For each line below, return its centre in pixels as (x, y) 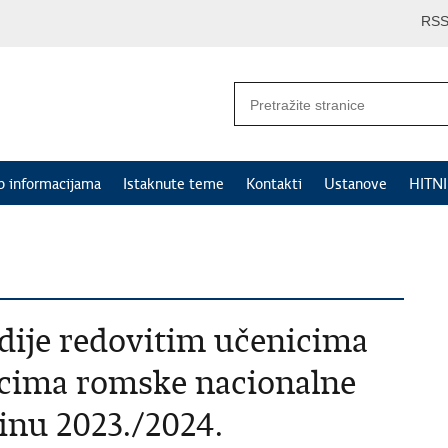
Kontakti (274, 184)
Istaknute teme (173, 184)
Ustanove (355, 184)
